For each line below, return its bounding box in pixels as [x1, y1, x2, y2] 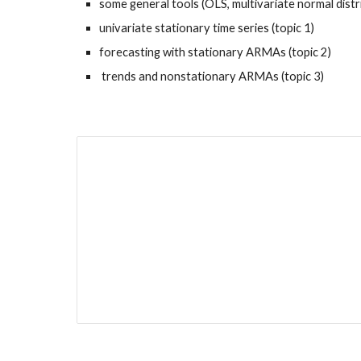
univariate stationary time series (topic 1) [98, 21, 314, 35]
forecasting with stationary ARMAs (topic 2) [98, 45, 331, 59]
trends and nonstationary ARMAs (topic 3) [101, 69, 324, 83]
